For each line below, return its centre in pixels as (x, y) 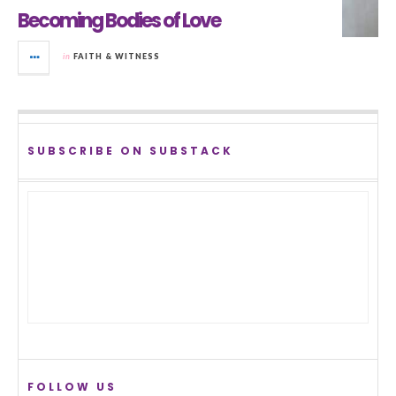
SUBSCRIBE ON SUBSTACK (130, 150)
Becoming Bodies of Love (119, 20)
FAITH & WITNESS (117, 56)
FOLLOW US (72, 386)
